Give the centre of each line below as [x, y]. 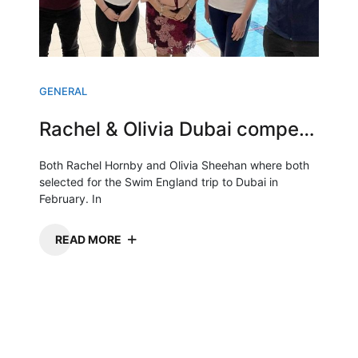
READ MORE [88, 239]
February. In [70, 199]
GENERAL [63, 91]
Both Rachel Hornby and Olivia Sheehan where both [174, 165]
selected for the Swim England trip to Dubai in [159, 182]
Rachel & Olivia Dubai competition [307, 129]
